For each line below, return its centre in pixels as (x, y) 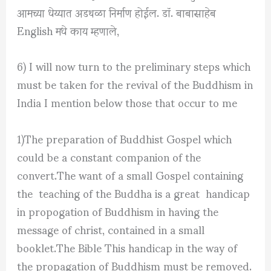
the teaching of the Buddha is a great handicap (134, 192)
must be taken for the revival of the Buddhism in (135, 84)
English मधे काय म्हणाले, (68, 30)
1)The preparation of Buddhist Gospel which (125, 138)
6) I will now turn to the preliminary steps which (134, 66)
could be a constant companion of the (109, 156)
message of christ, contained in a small (111, 229)
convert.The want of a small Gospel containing (130, 174)
